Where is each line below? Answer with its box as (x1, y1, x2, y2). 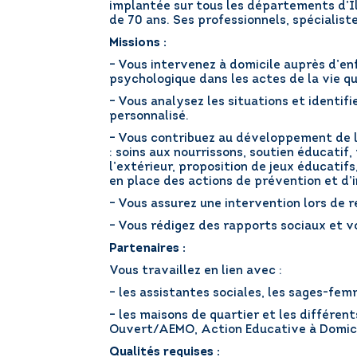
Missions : (109, 37, 167, 49)
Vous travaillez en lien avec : (109, 265, 282, 277)
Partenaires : (109, 243, 186, 255)
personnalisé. (109, 111, 189, 123)
